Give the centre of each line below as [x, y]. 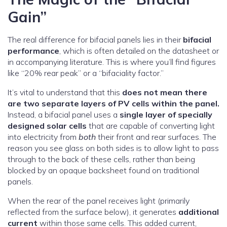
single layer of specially [166, 115]
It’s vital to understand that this [65, 92]
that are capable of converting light [151, 126]
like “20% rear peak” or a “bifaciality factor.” [86, 73]
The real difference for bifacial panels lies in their [95, 40]
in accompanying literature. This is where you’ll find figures [112, 62]
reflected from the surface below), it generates [93, 212]
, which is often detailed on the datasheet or [139, 51]
